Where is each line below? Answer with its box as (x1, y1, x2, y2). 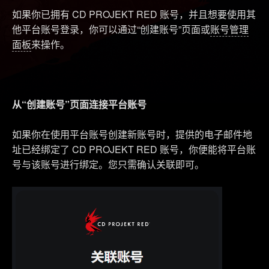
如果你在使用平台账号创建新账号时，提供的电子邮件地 (12, 127, 252, 141)
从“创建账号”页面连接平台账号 (12, 97, 147, 111)
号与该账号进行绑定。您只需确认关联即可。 (12, 157, 204, 171)
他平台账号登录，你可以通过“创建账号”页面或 (12, 22, 210, 36)
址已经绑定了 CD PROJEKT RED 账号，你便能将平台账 (12, 142, 256, 156)
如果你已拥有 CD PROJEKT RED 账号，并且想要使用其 (12, 7, 256, 21)
